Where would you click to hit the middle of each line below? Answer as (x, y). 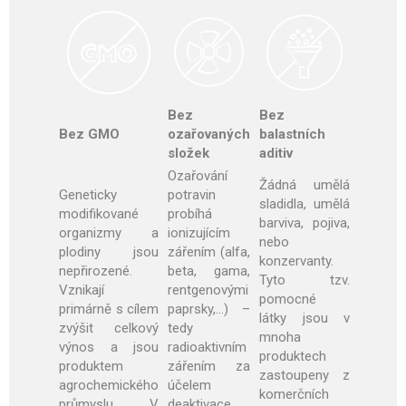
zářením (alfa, (209, 252)
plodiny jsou (109, 252)
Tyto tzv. (304, 280)
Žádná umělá (304, 185)
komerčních (294, 395)
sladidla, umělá (304, 204)
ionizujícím (199, 233)
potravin (192, 195)
